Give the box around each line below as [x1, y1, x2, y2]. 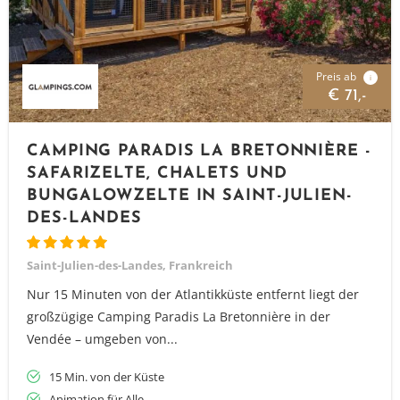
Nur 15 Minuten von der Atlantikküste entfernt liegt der [27, 286, 359, 303]
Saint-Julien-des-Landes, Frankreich [27, 257, 233, 273]
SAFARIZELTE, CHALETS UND [27, 165, 287, 182]
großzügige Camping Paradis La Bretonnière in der [27, 308, 330, 325]
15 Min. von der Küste [49, 369, 164, 385]
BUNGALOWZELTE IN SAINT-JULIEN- [27, 187, 353, 204]
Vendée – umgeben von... [27, 330, 178, 347]
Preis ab [316, 69, 359, 84]
